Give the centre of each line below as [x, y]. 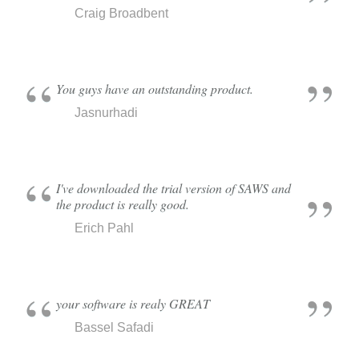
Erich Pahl [104, 228]
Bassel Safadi [114, 327]
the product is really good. [123, 204]
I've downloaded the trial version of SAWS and [173, 188]
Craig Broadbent [121, 13]
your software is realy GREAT [133, 303]
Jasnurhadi [106, 113]
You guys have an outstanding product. [155, 89]
